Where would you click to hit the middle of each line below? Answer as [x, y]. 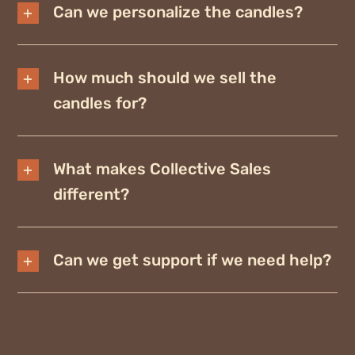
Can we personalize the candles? [177, 12]
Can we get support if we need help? [192, 260]
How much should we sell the [164, 78]
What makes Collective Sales [162, 169]
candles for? [99, 103]
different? [91, 195]
